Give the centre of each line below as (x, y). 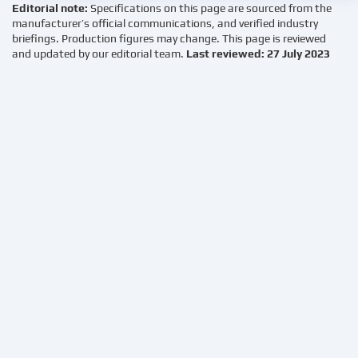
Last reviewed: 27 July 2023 (258, 54)
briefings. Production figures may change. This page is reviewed (169, 39)
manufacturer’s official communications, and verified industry (165, 24)
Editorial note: (51, 8)
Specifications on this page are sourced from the (211, 8)
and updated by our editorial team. (99, 54)
